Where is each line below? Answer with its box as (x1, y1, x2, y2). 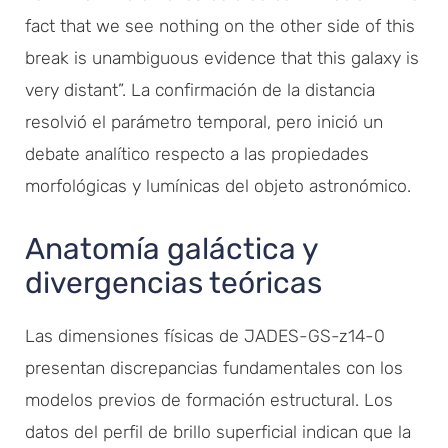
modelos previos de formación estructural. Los (25, 389, 393, 410)
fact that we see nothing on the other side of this (25, 15, 415, 36)
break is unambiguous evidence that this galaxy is (25, 47, 419, 68)
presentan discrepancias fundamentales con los (25, 357, 403, 378)
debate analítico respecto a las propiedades (25, 143, 369, 164)
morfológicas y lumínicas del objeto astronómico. (25, 175, 411, 196)
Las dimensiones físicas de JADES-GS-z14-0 (25, 325, 385, 346)
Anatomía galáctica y (25, 230, 318, 267)
